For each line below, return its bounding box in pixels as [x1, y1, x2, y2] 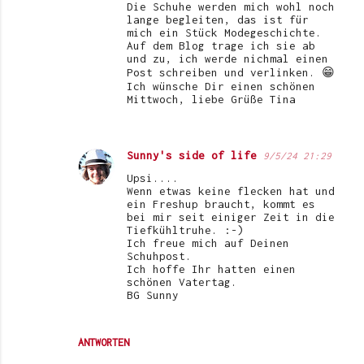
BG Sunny [127, 288, 179, 302]
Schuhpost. [127, 249, 192, 263]
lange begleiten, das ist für [127, 13, 309, 27]
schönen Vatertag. [127, 275, 237, 289]
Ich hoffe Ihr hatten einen [127, 262, 296, 276]
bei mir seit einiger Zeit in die [127, 210, 335, 224]
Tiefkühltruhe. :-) [127, 223, 244, 237]
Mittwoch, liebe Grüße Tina [127, 93, 296, 106]
